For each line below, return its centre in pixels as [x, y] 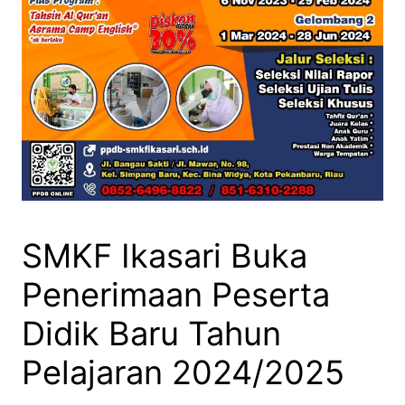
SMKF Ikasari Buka [165, 256]
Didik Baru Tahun [151, 334]
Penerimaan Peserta [176, 295]
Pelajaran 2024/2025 [183, 373]
